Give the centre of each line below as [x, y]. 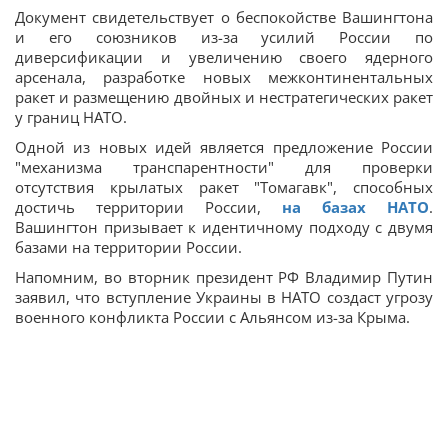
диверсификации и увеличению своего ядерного [224, 57]
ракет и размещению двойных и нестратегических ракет [224, 97]
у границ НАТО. [71, 117]
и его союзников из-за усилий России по [224, 37]
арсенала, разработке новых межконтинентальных [224, 77]
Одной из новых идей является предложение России [224, 147]
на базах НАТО [355, 207]
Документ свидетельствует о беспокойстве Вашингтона [224, 17]
